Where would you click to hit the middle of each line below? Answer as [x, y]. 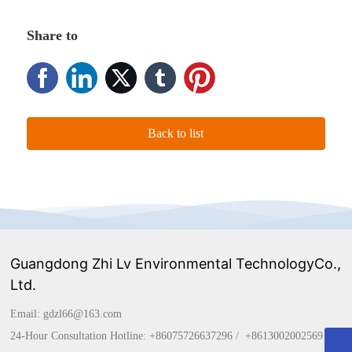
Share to [53, 36]
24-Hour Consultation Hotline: [80, 336]
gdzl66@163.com [83, 314]
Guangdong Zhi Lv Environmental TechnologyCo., [176, 264]
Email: [27, 314]
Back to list [176, 134]
